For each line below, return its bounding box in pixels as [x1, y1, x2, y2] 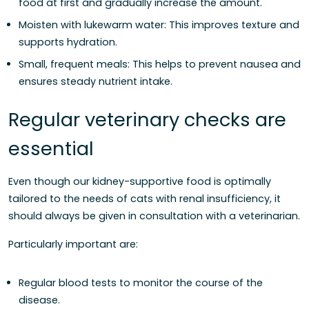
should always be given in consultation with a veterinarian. [8, 208, 300, 223]
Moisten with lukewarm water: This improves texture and [19, 17, 299, 32]
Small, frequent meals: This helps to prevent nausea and [19, 57, 301, 71]
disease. [19, 292, 60, 307]
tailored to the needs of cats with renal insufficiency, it [8, 191, 281, 206]
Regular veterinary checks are [8, 106, 286, 134]
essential [8, 135, 94, 163]
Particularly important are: [8, 237, 138, 251]
